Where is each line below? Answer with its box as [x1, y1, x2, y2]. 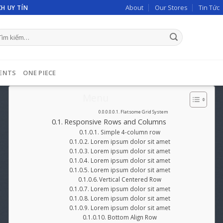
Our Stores [154, 3, 188, 12]
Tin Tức [198, 3, 220, 12]
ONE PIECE [23, 68, 56, 77]
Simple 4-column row [100, 128, 160, 136]
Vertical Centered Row [99, 176, 162, 183]
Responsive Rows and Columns [64, 117, 166, 126]
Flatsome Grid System [120, 109, 169, 115]
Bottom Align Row [107, 214, 157, 221]
